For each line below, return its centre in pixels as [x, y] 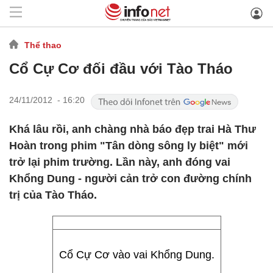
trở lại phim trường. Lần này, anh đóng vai [120, 162]
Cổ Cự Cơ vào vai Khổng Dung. [136, 255]
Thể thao [43, 45]
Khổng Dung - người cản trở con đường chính [130, 179]
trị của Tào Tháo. [53, 195]
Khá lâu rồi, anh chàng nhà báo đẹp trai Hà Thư [133, 129]
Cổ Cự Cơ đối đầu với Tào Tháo [121, 69]
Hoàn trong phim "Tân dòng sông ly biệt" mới [129, 146]
